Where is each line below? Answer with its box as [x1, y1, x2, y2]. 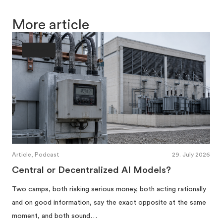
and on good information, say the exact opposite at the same [12, 199, 206, 206]
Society [29, 47, 48, 53]
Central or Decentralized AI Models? [12, 165, 171, 175]
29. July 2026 [172, 151, 210, 158]
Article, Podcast [12, 151, 59, 158]
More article [12, 17, 89, 32]
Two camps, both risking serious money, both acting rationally [12, 185, 206, 193]
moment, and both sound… [12, 212, 97, 220]
